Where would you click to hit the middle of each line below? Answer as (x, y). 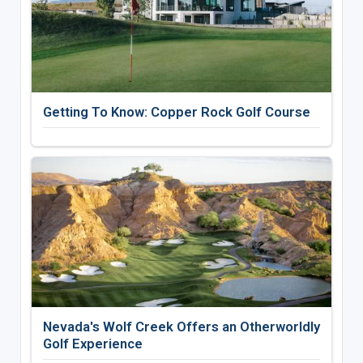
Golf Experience (92, 344)
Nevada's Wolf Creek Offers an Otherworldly (181, 327)
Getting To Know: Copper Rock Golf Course (176, 112)
